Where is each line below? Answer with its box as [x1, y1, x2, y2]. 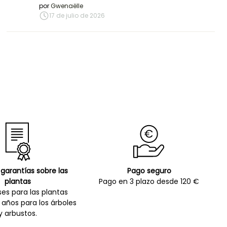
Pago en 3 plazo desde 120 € [99, 176, 200, 187]
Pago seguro [127, 166, 171, 176]
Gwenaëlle [51, 2, 84, 11]
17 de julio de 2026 [49, 11, 105, 20]
